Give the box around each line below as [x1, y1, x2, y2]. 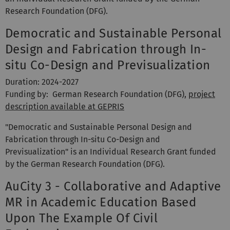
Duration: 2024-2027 [5, 76, 79, 87]
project [188, 89, 215, 99]
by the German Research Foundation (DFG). [5, 159, 165, 169]
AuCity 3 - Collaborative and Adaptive [5, 179, 221, 194]
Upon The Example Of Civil [5, 210, 158, 225]
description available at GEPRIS [5, 101, 124, 111]
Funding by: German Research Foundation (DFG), [5, 89, 188, 99]
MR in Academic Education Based [5, 195, 197, 209]
